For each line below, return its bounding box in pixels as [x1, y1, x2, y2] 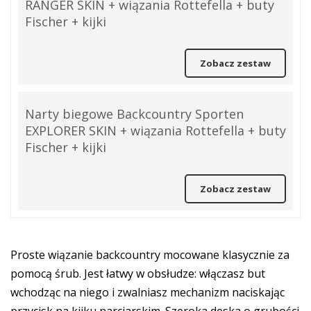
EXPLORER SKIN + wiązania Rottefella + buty [25, 122, 286, 139]
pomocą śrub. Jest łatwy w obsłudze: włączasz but [10, 266, 265, 281]
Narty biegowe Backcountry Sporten [25, 106, 244, 122]
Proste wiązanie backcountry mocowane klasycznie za [10, 247, 289, 262]
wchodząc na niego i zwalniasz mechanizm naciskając [10, 285, 285, 300]
